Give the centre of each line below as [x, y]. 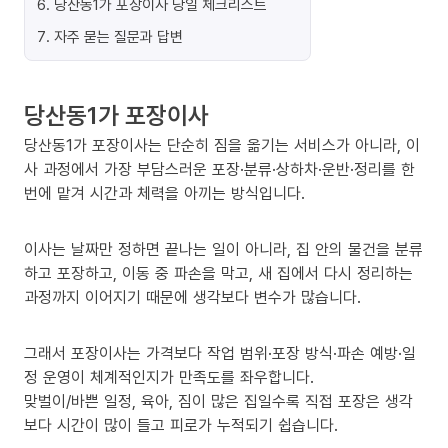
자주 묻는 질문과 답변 [118, 36]
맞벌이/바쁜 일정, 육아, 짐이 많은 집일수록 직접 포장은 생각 [218, 401]
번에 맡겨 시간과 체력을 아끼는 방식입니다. [164, 193]
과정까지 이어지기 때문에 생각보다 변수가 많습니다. [192, 297]
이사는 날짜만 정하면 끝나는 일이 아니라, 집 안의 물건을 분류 [223, 249]
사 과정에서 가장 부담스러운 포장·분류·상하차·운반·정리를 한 [219, 169]
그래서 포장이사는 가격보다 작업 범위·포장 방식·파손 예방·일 [220, 353]
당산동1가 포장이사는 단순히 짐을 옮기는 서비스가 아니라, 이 [222, 145]
